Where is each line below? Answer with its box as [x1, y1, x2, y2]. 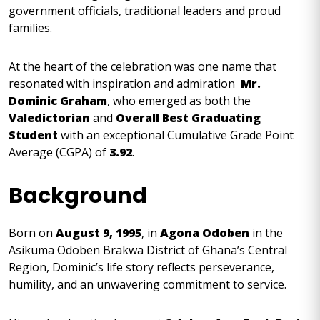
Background [9, 181, 151, 211]
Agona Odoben [160, 225, 249, 241]
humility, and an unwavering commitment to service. [9, 276, 289, 292]
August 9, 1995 [56, 225, 141, 241]
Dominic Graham [9, 93, 107, 109]
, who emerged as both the [107, 93, 251, 109]
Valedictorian [9, 110, 90, 126]
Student [9, 127, 58, 143]
